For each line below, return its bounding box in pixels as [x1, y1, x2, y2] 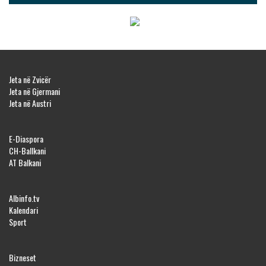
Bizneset [9, 251, 36, 264]
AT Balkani [9, 156, 41, 169]
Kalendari [9, 204, 38, 217]
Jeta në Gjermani [9, 85, 60, 98]
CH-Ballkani [9, 144, 46, 157]
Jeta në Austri [9, 97, 51, 110]
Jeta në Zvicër [9, 73, 51, 86]
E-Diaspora [9, 132, 43, 145]
